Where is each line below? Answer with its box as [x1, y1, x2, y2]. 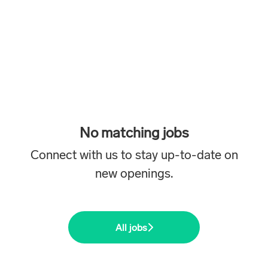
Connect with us [30, 147, 118, 162]
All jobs [115, 221, 147, 233]
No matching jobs [79, 123, 189, 141]
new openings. [95, 165, 173, 181]
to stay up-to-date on [117, 147, 238, 162]
